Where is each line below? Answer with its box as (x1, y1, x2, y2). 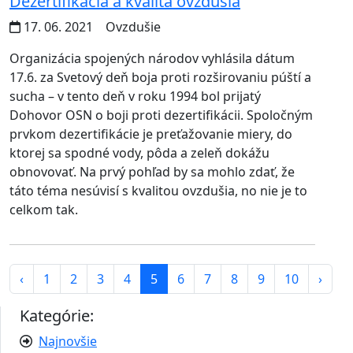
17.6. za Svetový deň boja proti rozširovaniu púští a (9, 69, 311, 87)
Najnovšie (39, 333, 97, 351)
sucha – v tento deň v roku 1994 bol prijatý (9, 87, 261, 106)
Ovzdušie (102, 18, 161, 36)
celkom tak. (9, 201, 78, 219)
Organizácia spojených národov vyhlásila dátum (9, 50, 295, 68)
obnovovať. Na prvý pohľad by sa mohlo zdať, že (9, 163, 295, 181)
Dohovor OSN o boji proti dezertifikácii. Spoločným (9, 106, 313, 124)
